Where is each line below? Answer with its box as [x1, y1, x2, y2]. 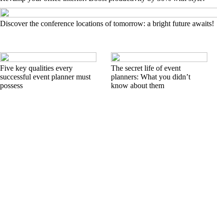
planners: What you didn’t [111, 73, 190, 81]
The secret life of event [111, 64, 181, 72]
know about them [111, 81, 164, 90]
